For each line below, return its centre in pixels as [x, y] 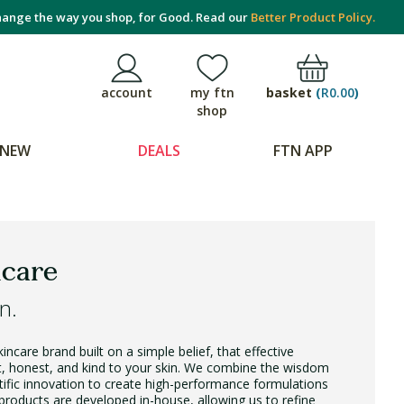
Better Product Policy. [313, 17]
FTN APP [303, 151]
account [127, 92]
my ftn [212, 92]
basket [290, 92]
